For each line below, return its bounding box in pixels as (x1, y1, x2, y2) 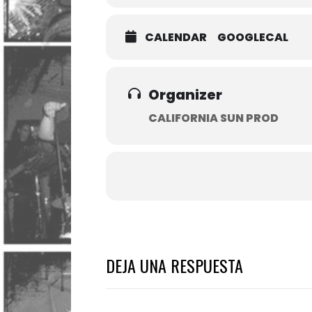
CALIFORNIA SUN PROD (148, 109, 279, 126)
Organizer (148, 84, 222, 104)
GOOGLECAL (217, 29, 288, 45)
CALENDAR (145, 29, 207, 45)
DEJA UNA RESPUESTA (106, 252, 243, 278)
